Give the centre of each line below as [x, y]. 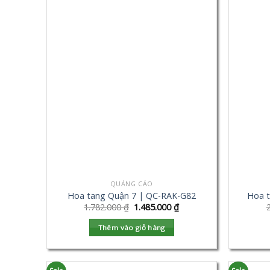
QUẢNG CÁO [131, 184]
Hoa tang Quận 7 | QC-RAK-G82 [131, 195]
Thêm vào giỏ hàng [131, 227]
